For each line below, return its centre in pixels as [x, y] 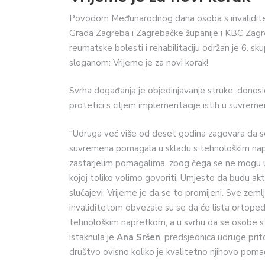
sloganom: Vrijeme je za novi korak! [139, 62]
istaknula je [93, 237]
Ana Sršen [138, 237]
